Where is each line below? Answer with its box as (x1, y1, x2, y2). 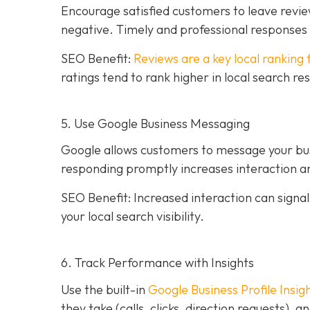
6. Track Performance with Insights (61, 254, 254, 271)
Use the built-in (61, 281, 148, 298)
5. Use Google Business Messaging (61, 115, 250, 131)
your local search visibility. (61, 208, 204, 224)
